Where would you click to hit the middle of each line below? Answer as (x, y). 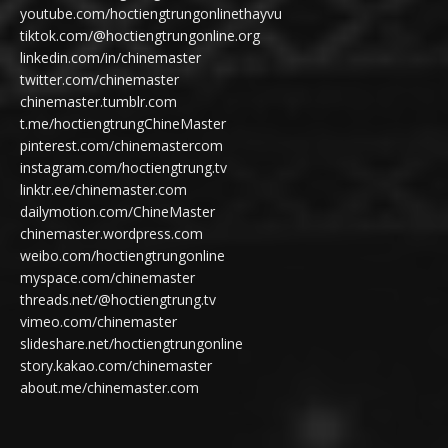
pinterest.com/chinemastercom (121, 145)
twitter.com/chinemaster (99, 79)
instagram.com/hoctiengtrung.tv (123, 167)
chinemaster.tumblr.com (98, 101)
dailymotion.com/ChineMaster (117, 211)
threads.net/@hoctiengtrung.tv (118, 299)
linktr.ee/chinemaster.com (103, 189)
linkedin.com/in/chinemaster (110, 57)
